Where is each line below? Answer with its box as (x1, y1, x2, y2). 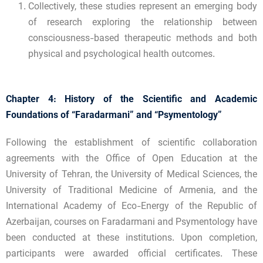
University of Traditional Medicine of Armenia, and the (6, 183, 257, 198)
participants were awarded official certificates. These (6, 247, 257, 262)
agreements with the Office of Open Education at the (6, 151, 257, 167)
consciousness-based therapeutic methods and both (28, 31, 257, 46)
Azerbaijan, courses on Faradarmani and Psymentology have (6, 215, 257, 230)
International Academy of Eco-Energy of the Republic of (6, 199, 257, 214)
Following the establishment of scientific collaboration (6, 136, 257, 151)
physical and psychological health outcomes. (28, 47, 215, 62)
